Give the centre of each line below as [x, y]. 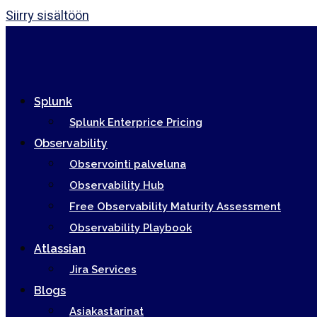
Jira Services [103, 270]
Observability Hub [117, 185]
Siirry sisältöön [47, 16]
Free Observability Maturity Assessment [175, 207]
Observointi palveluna [128, 164]
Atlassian [60, 249]
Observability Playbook [131, 228]
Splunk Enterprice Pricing [136, 122]
